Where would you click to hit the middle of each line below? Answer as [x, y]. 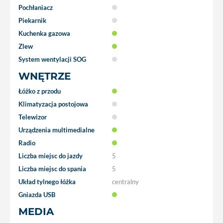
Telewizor [33, 117]
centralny [125, 181]
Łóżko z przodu [40, 91]
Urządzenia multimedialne [56, 130]
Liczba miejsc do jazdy [51, 156]
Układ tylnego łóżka [47, 181]
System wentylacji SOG [52, 59]
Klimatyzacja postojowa [53, 104]
